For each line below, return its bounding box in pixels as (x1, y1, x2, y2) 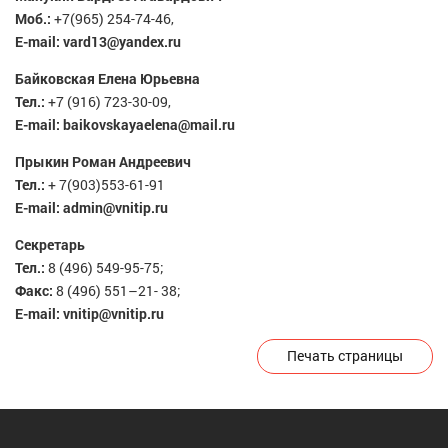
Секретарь (15, 235, 85, 254)
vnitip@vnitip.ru (63, 304, 164, 323)
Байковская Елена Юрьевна (15, 69, 200, 88)
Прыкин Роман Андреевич (15, 152, 191, 171)
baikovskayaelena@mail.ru (63, 115, 235, 134)
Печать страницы (287, 346, 403, 365)
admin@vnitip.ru (63, 198, 168, 217)
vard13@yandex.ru (63, 32, 181, 51)
